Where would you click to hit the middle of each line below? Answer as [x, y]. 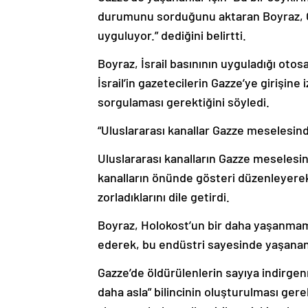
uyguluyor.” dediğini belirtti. [172, 35]
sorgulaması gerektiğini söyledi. [184, 102]
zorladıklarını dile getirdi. [164, 197]
